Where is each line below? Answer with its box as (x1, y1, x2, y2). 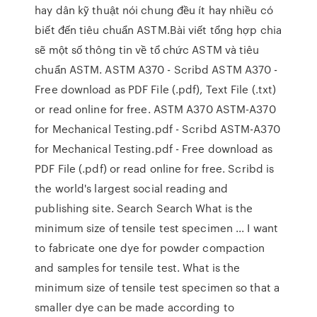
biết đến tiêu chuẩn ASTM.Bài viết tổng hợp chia (35, 22, 282, 38)
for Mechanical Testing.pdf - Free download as (35, 141, 272, 156)
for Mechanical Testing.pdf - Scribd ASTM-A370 (35, 121, 280, 137)
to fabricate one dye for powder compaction (35, 240, 265, 255)
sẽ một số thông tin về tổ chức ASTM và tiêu (35, 42, 260, 57)
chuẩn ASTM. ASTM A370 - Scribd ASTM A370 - (35, 62, 278, 77)
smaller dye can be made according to (35, 299, 234, 315)
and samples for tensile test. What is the (35, 260, 241, 275)
